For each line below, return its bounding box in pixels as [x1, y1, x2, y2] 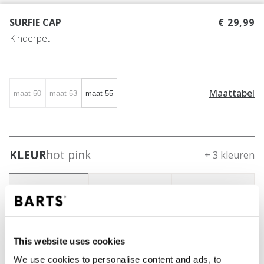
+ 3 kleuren [204, 148, 255, 162]
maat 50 [14, 88, 41, 98]
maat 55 [85, 88, 113, 98]
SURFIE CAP [9, 16, 61, 29]
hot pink [46, 147, 91, 163]
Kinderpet [9, 32, 50, 45]
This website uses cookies [14, 236, 126, 246]
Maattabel [209, 86, 255, 100]
